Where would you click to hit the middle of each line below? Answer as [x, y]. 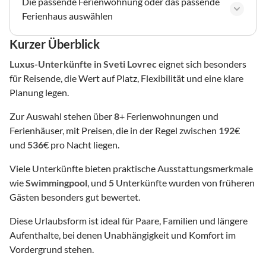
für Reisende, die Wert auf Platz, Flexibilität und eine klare [126, 78]
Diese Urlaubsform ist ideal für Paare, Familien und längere [129, 220]
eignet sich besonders [202, 64]
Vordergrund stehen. [52, 249]
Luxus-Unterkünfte [51, 64]
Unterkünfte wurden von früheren [184, 182]
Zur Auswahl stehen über [62, 116]
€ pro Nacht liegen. [81, 144]
